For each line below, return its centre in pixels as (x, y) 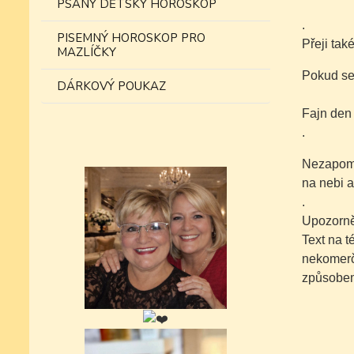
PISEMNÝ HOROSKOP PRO (131, 38)
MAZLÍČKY (87, 52)
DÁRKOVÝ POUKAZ (111, 86)
